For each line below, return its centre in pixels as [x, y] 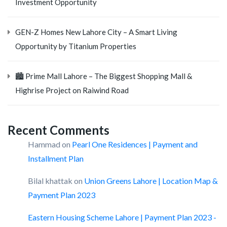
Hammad [44, 144]
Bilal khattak [50, 180]
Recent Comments [59, 130]
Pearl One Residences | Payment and [135, 144]
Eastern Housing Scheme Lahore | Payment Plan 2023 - [122, 217]
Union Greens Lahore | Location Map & [151, 180]
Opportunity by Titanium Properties [76, 46]
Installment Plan [56, 158]
